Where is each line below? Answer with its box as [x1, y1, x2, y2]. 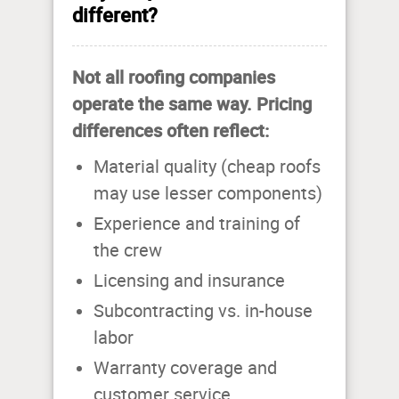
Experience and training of [94, 213, 300, 235]
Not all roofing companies [72, 65, 275, 90]
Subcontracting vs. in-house [94, 300, 313, 322]
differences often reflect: [72, 118, 269, 143]
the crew [94, 240, 162, 262]
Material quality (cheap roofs [94, 156, 321, 178]
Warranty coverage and [94, 357, 277, 379]
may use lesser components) [94, 183, 322, 205]
